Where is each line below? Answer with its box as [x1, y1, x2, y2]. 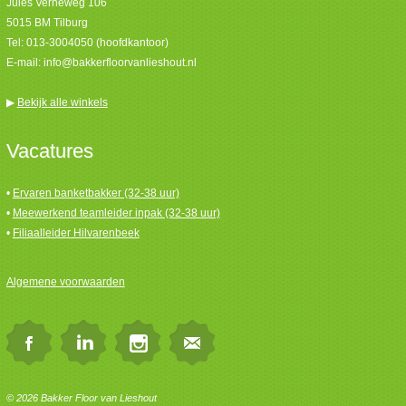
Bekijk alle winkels [16, 96, 108, 109]
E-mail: [5, 56, 43, 69]
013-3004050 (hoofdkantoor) [25, 36, 169, 49]
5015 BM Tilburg [5, 16, 88, 29]
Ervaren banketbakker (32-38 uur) [12, 187, 179, 200]
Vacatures [5, 140, 93, 163]
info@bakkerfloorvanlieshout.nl [43, 56, 197, 69]
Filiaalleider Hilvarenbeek [12, 227, 140, 240]
